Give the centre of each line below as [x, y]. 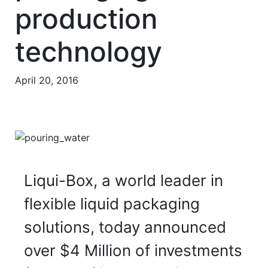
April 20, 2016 [47, 80]
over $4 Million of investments [133, 250]
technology [89, 52]
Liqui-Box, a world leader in [124, 180]
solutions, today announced [125, 227]
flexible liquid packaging [112, 203]
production [86, 19]
